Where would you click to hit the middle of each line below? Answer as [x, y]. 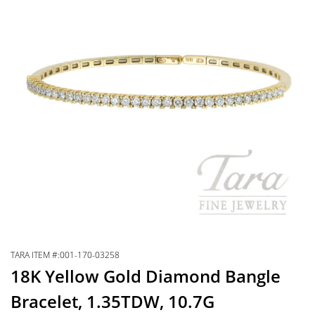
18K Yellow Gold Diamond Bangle [146, 276]
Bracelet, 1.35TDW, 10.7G [112, 301]
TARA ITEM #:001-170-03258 [65, 255]
